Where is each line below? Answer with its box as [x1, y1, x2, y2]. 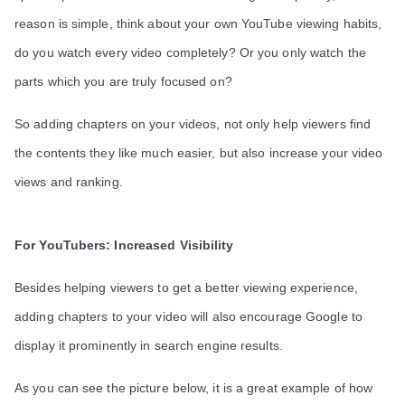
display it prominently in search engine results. [14, 338, 287, 353]
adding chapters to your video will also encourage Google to [14, 309, 363, 325]
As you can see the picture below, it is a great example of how [14, 381, 373, 396]
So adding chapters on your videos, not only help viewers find [14, 117, 372, 132]
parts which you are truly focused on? [14, 74, 232, 89]
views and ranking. [14, 174, 127, 190]
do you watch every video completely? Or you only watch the [14, 45, 366, 61]
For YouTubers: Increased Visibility [14, 238, 234, 253]
